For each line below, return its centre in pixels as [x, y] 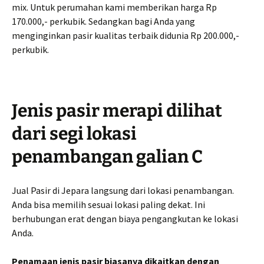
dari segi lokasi [74, 133]
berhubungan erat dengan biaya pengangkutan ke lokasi [125, 218]
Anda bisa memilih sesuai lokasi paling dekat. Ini [108, 204]
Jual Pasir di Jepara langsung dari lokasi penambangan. [123, 190]
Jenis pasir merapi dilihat [117, 110]
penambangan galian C [107, 156]
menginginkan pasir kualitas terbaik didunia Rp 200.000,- [126, 35]
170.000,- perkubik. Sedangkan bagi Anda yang [103, 21]
